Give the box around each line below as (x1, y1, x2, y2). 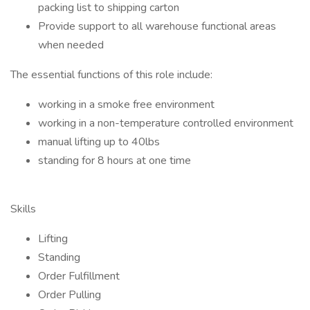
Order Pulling (38, 287, 101, 302)
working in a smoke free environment (38, 97, 215, 112)
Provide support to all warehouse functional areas (38, 19, 276, 34)
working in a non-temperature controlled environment (38, 116, 293, 131)
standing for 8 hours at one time (38, 153, 191, 168)
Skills (10, 201, 36, 217)
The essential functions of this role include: (10, 67, 212, 82)
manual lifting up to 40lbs (38, 134, 160, 149)
